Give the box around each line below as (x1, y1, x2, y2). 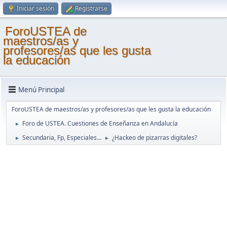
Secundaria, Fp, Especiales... (22, 133, 101, 142)
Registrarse (75, 4, 107, 13)
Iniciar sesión (17, 4, 54, 13)
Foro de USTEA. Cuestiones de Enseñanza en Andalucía (22, 119, 178, 128)
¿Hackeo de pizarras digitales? (112, 133, 197, 142)
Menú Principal (18, 85, 64, 94)
